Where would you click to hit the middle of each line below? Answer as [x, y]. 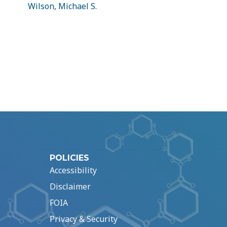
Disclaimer [70, 187]
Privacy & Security [84, 219]
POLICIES [69, 158]
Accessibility [73, 171]
